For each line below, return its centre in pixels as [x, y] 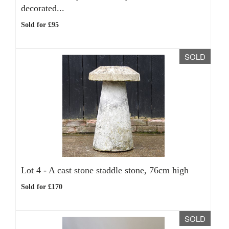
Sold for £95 [40, 25]
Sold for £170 [42, 187]
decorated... [43, 8]
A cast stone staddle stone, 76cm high [119, 170]
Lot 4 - [35, 170]
